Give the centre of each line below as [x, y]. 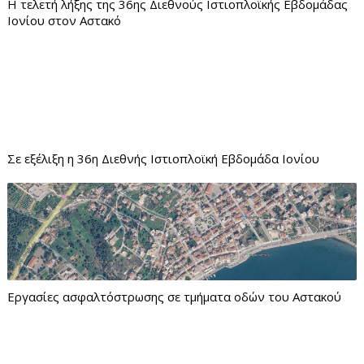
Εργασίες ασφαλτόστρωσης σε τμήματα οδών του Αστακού [174, 297]
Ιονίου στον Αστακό [64, 20]
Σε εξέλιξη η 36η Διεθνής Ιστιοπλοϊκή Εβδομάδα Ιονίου [163, 158]
